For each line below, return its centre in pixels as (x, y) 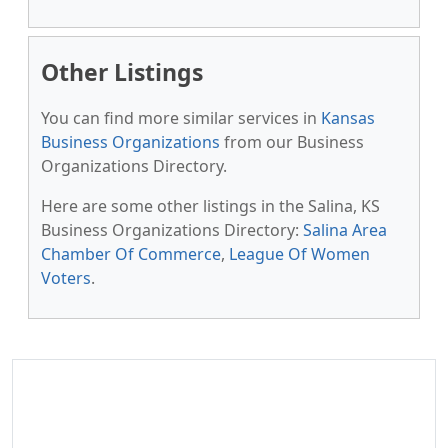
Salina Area (345, 230)
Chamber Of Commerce (131, 254)
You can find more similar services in (181, 118)
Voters (66, 278)
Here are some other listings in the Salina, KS (210, 206)
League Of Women (299, 254)
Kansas (348, 118)
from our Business (292, 142)
